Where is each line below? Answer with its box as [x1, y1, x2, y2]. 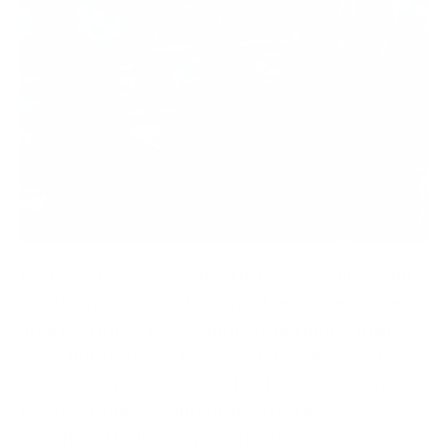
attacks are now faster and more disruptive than [20, 318, 392, 340]
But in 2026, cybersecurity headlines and [67, 345, 382, 367]
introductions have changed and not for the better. [20, 372, 414, 394]
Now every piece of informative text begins [20, 399, 356, 421]
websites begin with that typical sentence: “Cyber [20, 291, 407, 313]
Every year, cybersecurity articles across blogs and [20, 264, 411, 286]
